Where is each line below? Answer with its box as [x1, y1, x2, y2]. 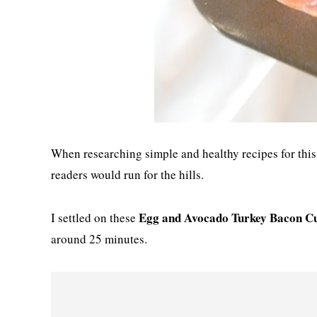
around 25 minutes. [51, 231, 147, 247]
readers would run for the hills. [51, 166, 204, 183]
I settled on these [51, 209, 139, 226]
